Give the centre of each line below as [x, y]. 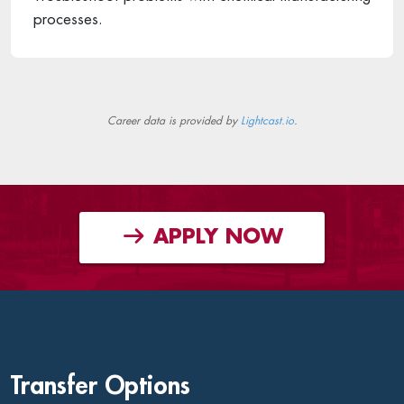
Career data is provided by [174, 120]
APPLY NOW [215, 238]
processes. [68, 19]
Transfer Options [101, 386]
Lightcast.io [267, 120]
